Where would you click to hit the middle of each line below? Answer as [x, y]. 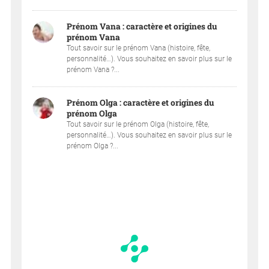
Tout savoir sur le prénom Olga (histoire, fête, [138, 124]
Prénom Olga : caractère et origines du [141, 102]
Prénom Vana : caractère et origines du [142, 27]
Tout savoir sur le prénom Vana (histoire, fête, [139, 48]
